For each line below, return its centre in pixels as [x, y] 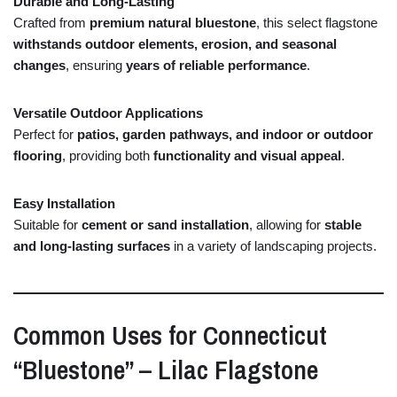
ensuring [99, 65]
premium [119, 22]
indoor [284, 134]
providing [97, 155]
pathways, [202, 134]
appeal [321, 155]
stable [343, 224]
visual [280, 155]
